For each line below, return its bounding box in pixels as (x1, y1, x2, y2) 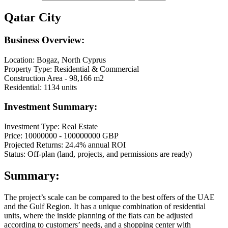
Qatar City (4, 11, 61, 24)
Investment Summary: (4, 101, 97, 112)
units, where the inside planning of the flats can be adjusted (4, 211, 193, 220)
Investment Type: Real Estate (4, 122, 98, 131)
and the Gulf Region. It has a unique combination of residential (4, 202, 206, 211)
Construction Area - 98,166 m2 (4, 73, 104, 82)
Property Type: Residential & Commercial (4, 64, 139, 73)
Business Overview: (4, 34, 84, 45)
